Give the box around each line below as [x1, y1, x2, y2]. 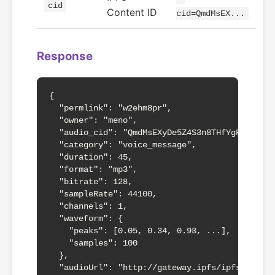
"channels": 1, [49, 201, 128, 211]
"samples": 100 [49, 238, 137, 248]
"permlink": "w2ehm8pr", [49, 103, 172, 113]
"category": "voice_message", [49, 140, 196, 150]
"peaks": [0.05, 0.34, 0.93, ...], [49, 226, 231, 236]
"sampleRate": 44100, [49, 189, 157, 199]
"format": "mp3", [49, 165, 137, 174]
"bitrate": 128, [49, 177, 133, 187]
